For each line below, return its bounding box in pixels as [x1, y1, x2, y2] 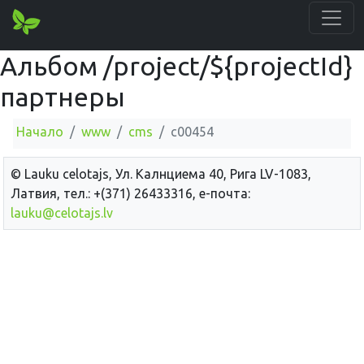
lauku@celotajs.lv [11, 205, 113, 220]
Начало [16, 124, 63, 139]
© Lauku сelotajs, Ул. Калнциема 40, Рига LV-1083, [11, 166, 311, 181]
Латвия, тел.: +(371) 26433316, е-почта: [11, 185, 250, 201]
